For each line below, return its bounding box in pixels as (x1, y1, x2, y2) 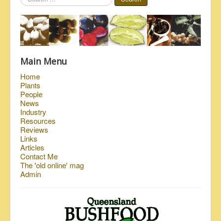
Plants (20, 80, 40, 91)
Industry (20, 107, 46, 117)
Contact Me (20, 151, 58, 162)
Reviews (20, 124, 48, 135)
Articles (20, 142, 44, 153)
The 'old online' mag (20, 160, 84, 171)
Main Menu (20, 55, 67, 68)
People (20, 89, 42, 100)
